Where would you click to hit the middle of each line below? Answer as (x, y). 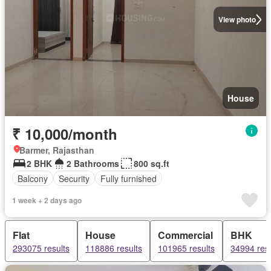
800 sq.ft (152, 163)
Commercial (185, 235)
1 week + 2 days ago (47, 200)
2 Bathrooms (93, 163)
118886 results (114, 248)
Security (74, 178)
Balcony (33, 178)
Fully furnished (129, 178)
